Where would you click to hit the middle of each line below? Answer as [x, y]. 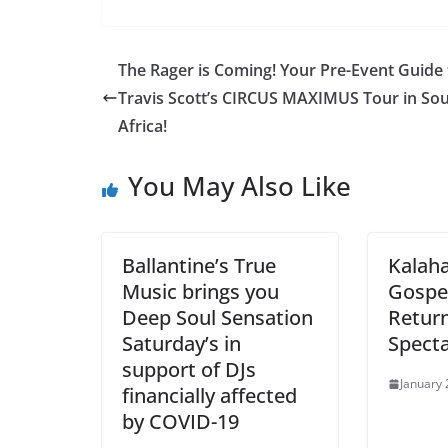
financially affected [209, 396]
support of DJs [189, 370]
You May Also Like [239, 186]
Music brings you [200, 292]
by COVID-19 [180, 422]
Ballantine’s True [199, 266]
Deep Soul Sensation [217, 318]
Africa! [142, 126]
